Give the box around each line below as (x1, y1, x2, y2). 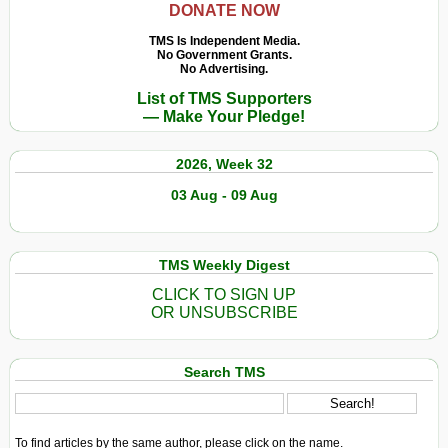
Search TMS (183, 364, 265, 381)
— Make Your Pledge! (143, 108, 305, 126)
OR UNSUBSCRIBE (150, 304, 298, 322)
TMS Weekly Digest (158, 257, 290, 274)
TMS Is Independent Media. (148, 34, 300, 49)
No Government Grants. (156, 48, 292, 63)
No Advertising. (180, 62, 268, 77)
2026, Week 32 (175, 156, 273, 173)
